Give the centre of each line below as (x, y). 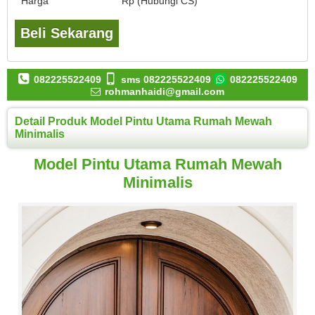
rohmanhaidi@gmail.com (163, 92)
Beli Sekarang (67, 33)
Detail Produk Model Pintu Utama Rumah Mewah (143, 122)
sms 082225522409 (166, 80)
